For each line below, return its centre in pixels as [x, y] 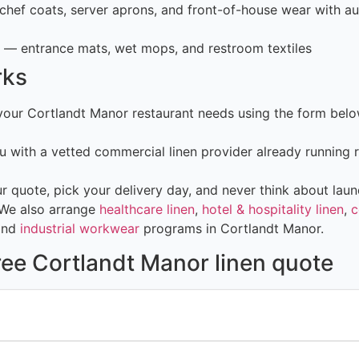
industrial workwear [80, 229]
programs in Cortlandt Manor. [232, 229]
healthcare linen [147, 210]
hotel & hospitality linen [273, 210]
